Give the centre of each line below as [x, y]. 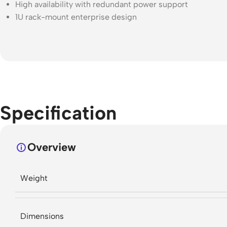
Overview [52, 147]
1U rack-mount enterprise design [76, 17]
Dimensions [42, 216]
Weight [34, 178]
